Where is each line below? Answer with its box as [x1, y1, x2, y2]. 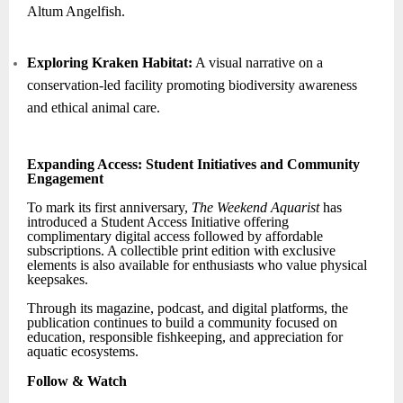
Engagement [27, 170, 103, 186]
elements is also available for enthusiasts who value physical [27, 256, 367, 273]
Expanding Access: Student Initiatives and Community [27, 156, 360, 172]
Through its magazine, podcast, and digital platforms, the [27, 300, 348, 316]
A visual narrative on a [193, 54, 323, 70]
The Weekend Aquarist [192, 199, 319, 215]
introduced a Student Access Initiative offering [27, 213, 289, 229]
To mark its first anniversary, [27, 199, 192, 215]
